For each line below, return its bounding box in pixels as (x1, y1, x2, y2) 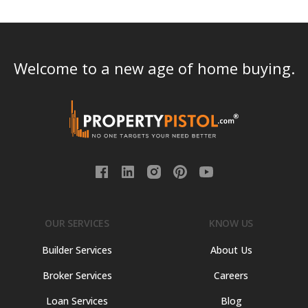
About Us (210, 243, 252, 257)
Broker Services (42, 269, 112, 283)
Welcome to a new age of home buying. (13, 58, 295, 79)
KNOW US (208, 217, 254, 230)
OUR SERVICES (45, 217, 109, 230)
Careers (214, 269, 248, 283)
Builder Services (42, 243, 112, 257)
